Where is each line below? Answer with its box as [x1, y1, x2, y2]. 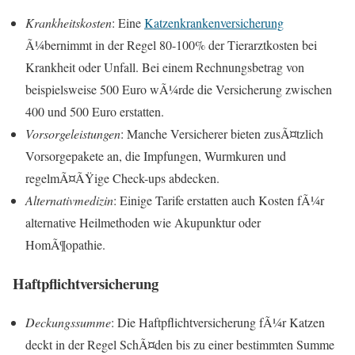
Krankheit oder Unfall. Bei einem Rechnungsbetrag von [25, 59, 304, 76]
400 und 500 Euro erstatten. [25, 103, 164, 120]
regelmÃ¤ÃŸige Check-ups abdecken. [25, 170, 219, 187]
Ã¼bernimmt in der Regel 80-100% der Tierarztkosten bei [25, 36, 317, 54]
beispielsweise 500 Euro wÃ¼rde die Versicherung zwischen [25, 81, 332, 98]
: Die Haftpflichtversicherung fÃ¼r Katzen [111, 313, 325, 330]
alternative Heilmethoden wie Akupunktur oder [25, 214, 261, 231]
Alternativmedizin [25, 192, 113, 209]
